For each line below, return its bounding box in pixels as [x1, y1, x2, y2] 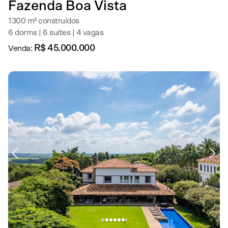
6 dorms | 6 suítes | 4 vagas [8, 28, 103, 37]
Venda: [8, 44, 34, 52]
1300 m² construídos [8, 17, 79, 25]
